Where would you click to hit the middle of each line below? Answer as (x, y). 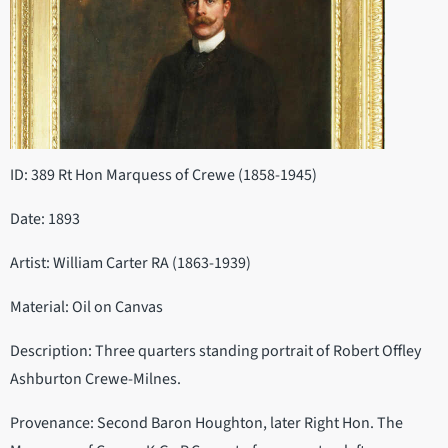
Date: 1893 (45, 219)
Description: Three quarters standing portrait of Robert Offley (215, 351)
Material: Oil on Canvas (86, 307)
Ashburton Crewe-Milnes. (95, 379)
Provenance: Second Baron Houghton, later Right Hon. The (206, 423)
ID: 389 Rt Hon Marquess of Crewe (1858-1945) (163, 175)
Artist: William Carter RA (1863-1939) (130, 263)
